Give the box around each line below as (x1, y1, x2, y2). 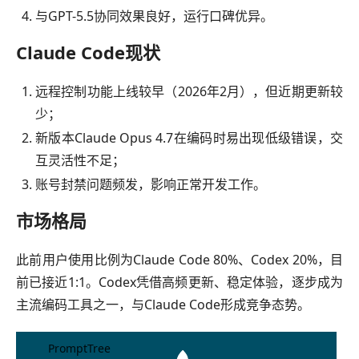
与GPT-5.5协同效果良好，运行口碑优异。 (35, 7, 273, 26)
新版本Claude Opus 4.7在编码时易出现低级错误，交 (35, 129, 343, 147)
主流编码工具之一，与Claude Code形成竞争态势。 (16, 296, 310, 314)
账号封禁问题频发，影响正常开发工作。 (35, 175, 266, 194)
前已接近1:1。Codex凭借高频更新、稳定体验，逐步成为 (16, 273, 343, 292)
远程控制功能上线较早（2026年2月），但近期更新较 (35, 83, 343, 101)
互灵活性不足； (35, 151, 125, 170)
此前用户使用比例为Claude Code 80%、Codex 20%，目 (16, 251, 343, 269)
